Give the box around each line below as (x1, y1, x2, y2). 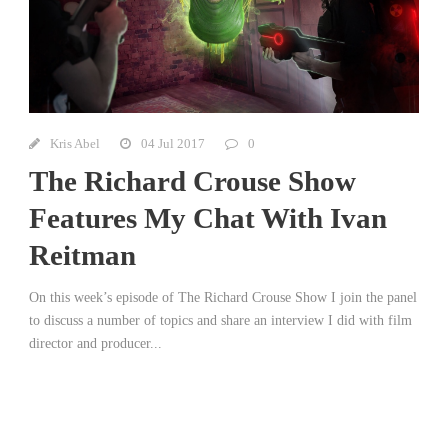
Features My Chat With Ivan (29, 202, 387, 235)
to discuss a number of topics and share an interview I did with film (29, 313, 412, 329)
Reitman (29, 239, 136, 272)
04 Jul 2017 (141, 136, 205, 152)
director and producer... (29, 336, 162, 352)
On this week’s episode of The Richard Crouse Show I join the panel (29, 290, 417, 306)
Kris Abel (50, 136, 100, 152)
